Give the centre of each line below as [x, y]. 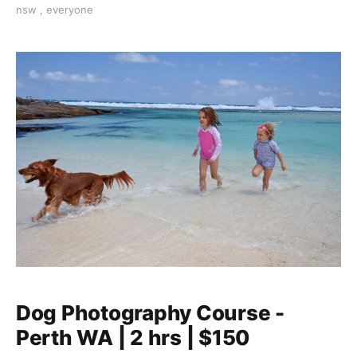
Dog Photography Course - [150, 313]
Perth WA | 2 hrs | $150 [133, 338]
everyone [70, 10]
